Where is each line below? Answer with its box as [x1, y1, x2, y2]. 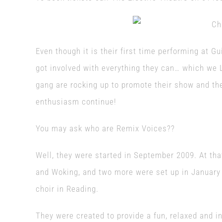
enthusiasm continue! [35, 97, 116, 107]
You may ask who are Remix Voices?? [35, 123, 175, 133]
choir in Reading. [35, 184, 99, 194]
